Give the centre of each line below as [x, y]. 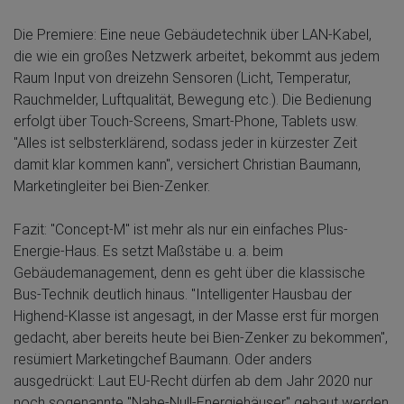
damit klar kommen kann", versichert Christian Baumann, [187, 164]
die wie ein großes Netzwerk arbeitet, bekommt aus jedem [197, 56]
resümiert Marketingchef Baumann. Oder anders [163, 359]
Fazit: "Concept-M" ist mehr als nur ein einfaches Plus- [181, 229]
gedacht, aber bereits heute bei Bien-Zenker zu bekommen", [201, 337]
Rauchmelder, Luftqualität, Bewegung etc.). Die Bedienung [193, 99]
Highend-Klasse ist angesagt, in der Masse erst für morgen [196, 316]
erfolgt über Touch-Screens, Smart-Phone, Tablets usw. [186, 121]
